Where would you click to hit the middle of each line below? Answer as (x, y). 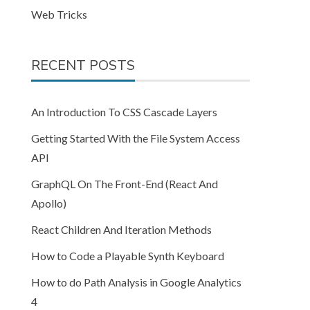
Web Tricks (60, 14)
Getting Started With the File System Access (136, 138)
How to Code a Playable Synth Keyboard (128, 256)
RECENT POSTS (83, 65)
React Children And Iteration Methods (122, 229)
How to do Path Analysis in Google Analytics (137, 282)
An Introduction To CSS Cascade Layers (125, 112)
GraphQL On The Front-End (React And (125, 184)
